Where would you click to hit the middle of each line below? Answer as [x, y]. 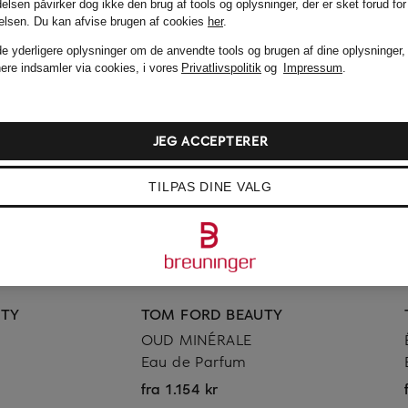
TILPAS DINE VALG [210, 187]
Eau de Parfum [194, 360]
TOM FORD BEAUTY [212, 313]
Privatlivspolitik [221, 68]
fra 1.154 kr [180, 388]
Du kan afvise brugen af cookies [121, 21]
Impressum [313, 68]
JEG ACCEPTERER [210, 141]
